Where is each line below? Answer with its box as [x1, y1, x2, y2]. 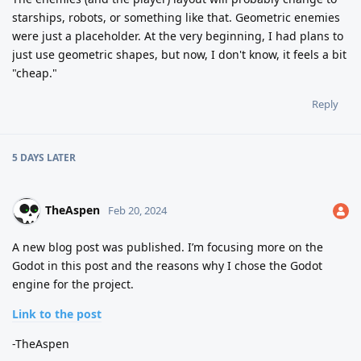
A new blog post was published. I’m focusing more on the [12, 239, 323, 255]
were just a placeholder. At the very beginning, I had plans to [12, 27, 343, 44]
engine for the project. [12, 276, 134, 292]
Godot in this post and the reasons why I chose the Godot [12, 257, 322, 273]
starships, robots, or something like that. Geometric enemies [12, 9, 340, 25]
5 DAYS [12, 150, 44, 164]
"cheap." [12, 64, 60, 81]
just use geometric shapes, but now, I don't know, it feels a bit [12, 46, 346, 62]
